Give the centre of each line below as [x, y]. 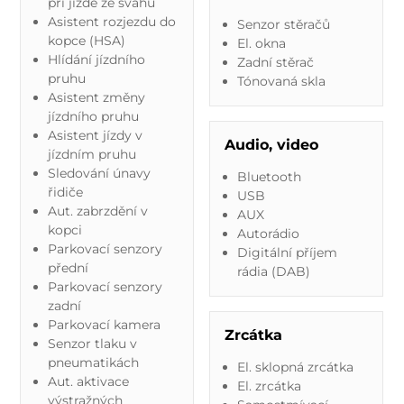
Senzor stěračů [283, 24]
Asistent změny [96, 97]
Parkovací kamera [104, 324]
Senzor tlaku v [92, 343]
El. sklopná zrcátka [295, 367]
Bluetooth [269, 176]
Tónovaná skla [281, 81]
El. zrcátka [269, 386]
